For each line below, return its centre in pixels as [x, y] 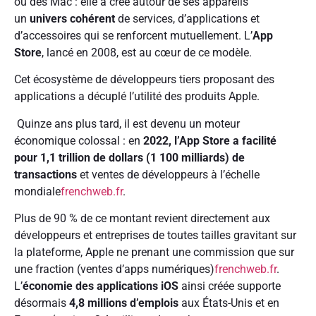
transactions [45, 174]
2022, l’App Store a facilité [210, 140]
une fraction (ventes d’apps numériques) [114, 269]
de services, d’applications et [187, 18]
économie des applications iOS [101, 286]
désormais [42, 303]
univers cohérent [72, 18]
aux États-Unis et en [229, 303]
